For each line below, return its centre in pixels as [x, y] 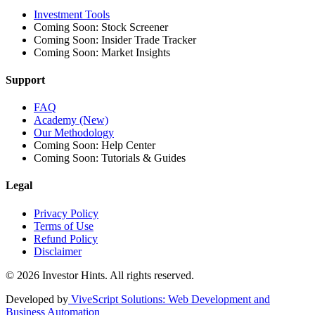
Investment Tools [72, 14]
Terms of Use [64, 226]
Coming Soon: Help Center [95, 146]
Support [25, 79]
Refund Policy [66, 238]
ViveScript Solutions [117, 299]
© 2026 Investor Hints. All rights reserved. [100, 275]
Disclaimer [58, 251]
